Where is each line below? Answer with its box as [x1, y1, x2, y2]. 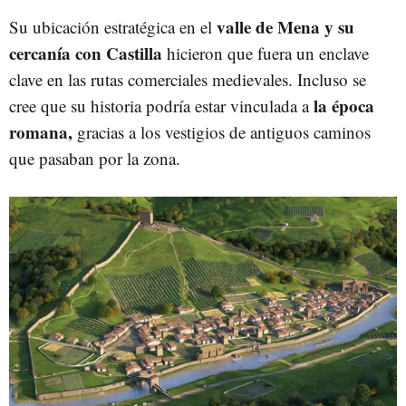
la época [314, 93, 374, 118]
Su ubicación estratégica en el [9, 15, 217, 38]
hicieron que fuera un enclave [162, 42, 369, 64]
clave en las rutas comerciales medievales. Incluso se [9, 68, 366, 91]
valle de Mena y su [217, 14, 354, 39]
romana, [9, 120, 72, 144]
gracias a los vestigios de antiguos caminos [72, 121, 371, 143]
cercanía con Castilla [9, 41, 162, 65]
